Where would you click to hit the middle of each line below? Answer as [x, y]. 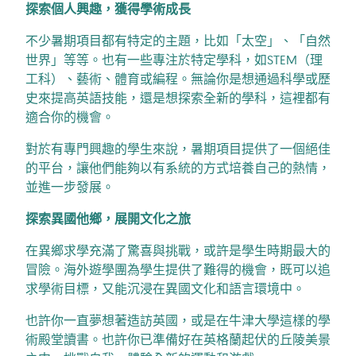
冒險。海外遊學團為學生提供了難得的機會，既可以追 [178, 270]
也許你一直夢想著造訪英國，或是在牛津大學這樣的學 [178, 321]
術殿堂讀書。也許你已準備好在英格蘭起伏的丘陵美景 [178, 340]
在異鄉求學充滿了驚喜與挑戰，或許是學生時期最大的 [178, 251]
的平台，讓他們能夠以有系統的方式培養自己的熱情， [178, 168]
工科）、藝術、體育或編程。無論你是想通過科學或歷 [178, 79]
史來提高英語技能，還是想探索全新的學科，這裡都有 [178, 98]
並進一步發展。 [70, 187]
